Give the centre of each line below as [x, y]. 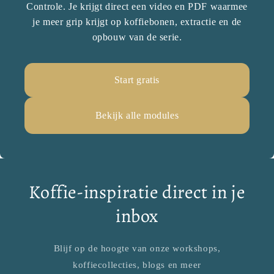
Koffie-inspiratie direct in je [137, 192]
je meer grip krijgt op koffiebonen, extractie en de [137, 22]
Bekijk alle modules [137, 116]
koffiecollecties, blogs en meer [137, 265]
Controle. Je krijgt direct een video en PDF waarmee [137, 7]
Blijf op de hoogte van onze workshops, [137, 249]
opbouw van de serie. [137, 37]
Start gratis [137, 80]
